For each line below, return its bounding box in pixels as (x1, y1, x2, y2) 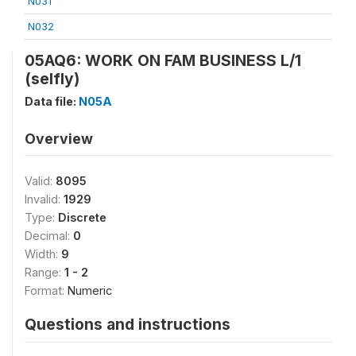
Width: (25, 247, 61, 261)
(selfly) (25, 69, 79, 88)
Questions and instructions (25, 315, 230, 334)
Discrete (58, 211, 106, 224)
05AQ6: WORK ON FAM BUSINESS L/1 (25, 51, 301, 70)
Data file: (25, 95, 79, 108)
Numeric (68, 284, 112, 297)
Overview (25, 130, 93, 147)
